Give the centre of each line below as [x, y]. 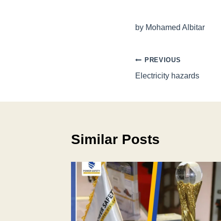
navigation [169, 84]
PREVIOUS [163, 60]
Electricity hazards [167, 76]
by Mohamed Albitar [170, 28]
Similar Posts [115, 140]
